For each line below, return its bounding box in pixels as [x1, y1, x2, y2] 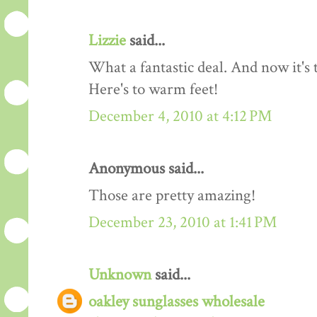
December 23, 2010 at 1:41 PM [88, 212, 277, 234]
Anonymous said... [88, 158, 204, 180]
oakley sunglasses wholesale [88, 292, 265, 313]
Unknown [88, 265, 151, 286]
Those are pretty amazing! [88, 185, 255, 207]
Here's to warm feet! [88, 79, 218, 100]
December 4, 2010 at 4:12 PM [88, 106, 272, 127]
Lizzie [88, 30, 126, 52]
